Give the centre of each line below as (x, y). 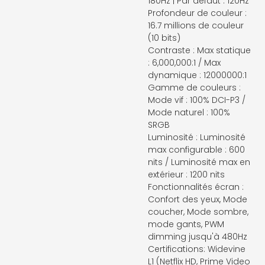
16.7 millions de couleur (196, 25)
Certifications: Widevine (197, 249)
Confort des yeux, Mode (198, 199)
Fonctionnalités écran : (196, 187)
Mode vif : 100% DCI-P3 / (197, 100)
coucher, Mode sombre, (198, 211)
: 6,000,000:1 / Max (184, 62)
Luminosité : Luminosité (197, 137)
